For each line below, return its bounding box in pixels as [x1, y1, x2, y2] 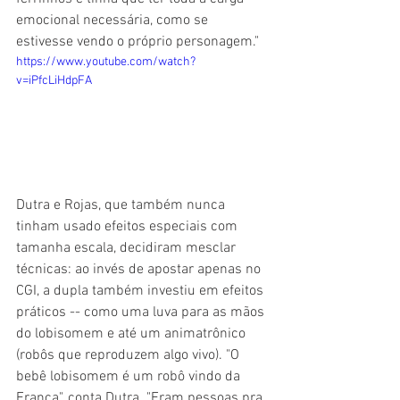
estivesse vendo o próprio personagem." [16, 32, 259, 51]
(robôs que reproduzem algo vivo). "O [16, 346, 243, 365]
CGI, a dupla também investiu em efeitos [16, 282, 267, 301]
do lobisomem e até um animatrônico [16, 325, 249, 344]
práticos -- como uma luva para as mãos [16, 304, 268, 322]
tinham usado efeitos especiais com [16, 218, 241, 237]
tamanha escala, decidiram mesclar [16, 239, 239, 258]
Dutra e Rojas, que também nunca [16, 196, 229, 215]
